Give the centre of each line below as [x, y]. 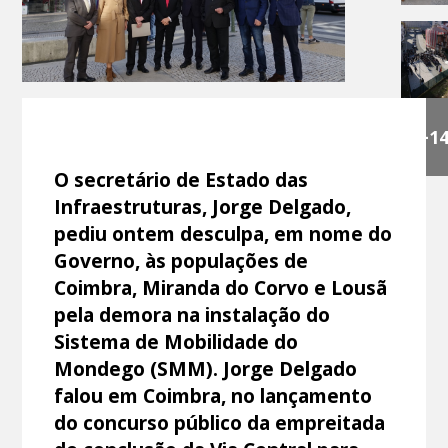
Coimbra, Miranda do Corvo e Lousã [221, 287]
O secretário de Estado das [181, 179]
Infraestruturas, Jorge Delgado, [203, 206]
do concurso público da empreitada [220, 422]
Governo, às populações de [181, 260]
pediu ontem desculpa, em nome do [223, 233]
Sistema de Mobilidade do [176, 341]
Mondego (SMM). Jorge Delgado [206, 368]
